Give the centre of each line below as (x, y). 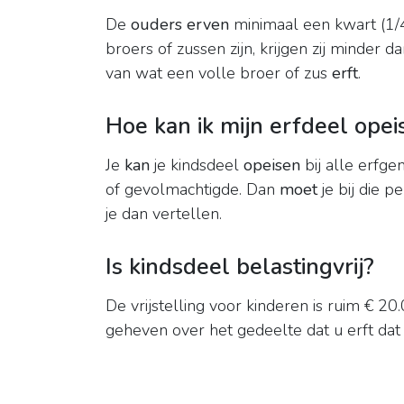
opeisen (272, 165)
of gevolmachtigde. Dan (193, 190)
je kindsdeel (197, 165)
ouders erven (180, 25)
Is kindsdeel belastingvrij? (240, 267)
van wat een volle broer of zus (219, 73)
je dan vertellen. (164, 214)
